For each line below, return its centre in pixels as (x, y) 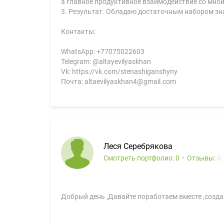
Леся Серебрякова (138, 146)
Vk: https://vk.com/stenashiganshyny (119, 71)
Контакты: (78, 31)
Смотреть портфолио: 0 (141, 158)
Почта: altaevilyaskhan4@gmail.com (118, 81)
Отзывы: (202, 158)
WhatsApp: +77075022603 (103, 51)
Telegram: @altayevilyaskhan (106, 61)
